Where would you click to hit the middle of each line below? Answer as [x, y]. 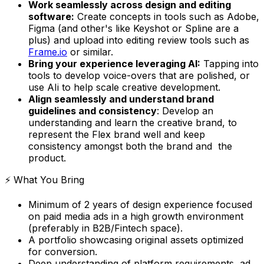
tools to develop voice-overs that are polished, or [139, 75]
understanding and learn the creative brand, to [133, 122]
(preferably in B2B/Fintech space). [105, 228]
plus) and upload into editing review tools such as [139, 40]
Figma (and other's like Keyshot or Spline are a [133, 28]
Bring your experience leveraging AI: [114, 63]
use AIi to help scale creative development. [124, 87]
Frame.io [48, 52]
